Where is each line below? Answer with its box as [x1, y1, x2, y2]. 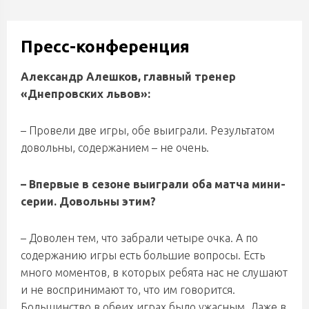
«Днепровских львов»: [21, 88, 150, 100]
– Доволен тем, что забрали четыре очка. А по [21, 232, 258, 244]
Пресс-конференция [21, 37, 190, 56]
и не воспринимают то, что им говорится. [21, 283, 235, 296]
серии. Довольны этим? [21, 195, 156, 208]
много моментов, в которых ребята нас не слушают [21, 266, 288, 279]
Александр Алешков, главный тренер [21, 70, 236, 83]
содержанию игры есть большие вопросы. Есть [21, 249, 265, 261]
